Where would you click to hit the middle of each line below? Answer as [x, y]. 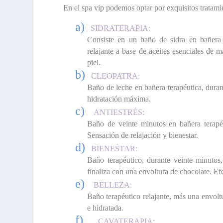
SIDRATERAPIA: [121, 28]
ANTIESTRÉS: [119, 112]
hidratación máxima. [119, 99]
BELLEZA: [113, 185]
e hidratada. [106, 208]
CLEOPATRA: [116, 76]
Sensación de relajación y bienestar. [143, 135]
